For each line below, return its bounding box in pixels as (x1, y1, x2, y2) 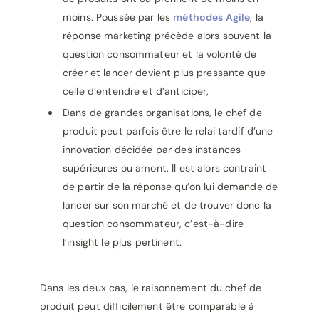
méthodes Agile (173, 11, 251, 23)
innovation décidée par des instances (63, 143, 241, 156)
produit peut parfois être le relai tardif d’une (63, 125, 273, 137)
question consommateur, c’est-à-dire (63, 217, 244, 230)
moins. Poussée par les (63, 11, 174, 23)
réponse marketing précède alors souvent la (63, 29, 271, 42)
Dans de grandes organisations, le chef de (63, 106, 262, 119)
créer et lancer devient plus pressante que (63, 66, 266, 79)
